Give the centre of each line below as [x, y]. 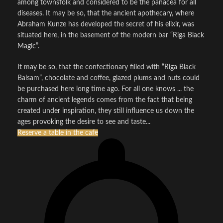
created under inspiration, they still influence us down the [106, 111]
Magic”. [28, 46]
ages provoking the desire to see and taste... [84, 122]
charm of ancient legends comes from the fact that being [105, 100]
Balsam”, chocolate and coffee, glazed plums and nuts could [109, 78]
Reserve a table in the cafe [58, 133]
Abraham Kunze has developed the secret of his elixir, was [106, 24]
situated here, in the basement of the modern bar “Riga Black [111, 35]
